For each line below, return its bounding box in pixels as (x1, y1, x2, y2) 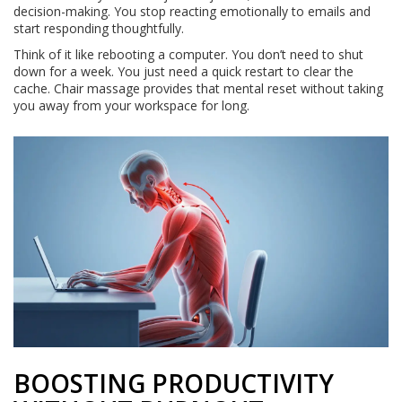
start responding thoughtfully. (13, 20, 184, 38)
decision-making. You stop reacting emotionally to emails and (13, 3, 371, 21)
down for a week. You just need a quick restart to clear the (13, 63, 354, 81)
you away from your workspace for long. (13, 97, 249, 115)
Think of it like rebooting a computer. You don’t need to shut (13, 46, 363, 64)
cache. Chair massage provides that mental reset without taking (13, 80, 383, 98)
